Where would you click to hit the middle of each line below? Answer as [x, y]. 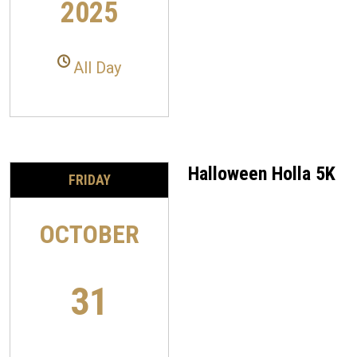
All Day [97, 68]
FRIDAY [89, 180]
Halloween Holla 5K [262, 173]
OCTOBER [89, 234]
